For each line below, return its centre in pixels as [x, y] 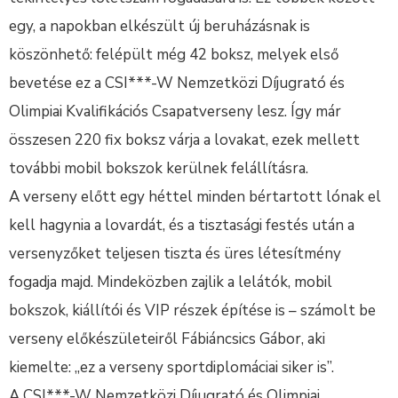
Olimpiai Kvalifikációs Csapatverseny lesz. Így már [175, 111]
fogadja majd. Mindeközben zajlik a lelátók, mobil [171, 282]
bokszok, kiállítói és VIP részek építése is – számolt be [192, 310]
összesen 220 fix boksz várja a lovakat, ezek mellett [184, 140]
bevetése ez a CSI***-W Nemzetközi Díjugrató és [177, 83]
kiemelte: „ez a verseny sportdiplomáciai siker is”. [171, 367]
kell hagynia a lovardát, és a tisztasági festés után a [182, 225]
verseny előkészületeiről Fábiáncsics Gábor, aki [167, 339]
